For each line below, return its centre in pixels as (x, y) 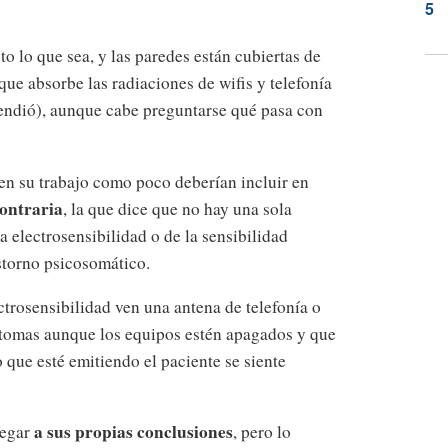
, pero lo (262, 432)
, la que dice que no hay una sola (177, 208)
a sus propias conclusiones (133, 432)
